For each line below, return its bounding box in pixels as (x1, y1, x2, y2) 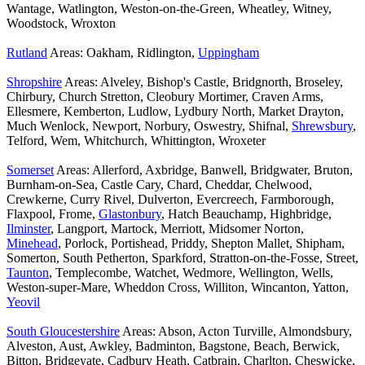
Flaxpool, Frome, (7, 207, 99, 222)
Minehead (7, 236, 58, 251)
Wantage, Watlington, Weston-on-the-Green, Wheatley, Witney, (7, 2, 332, 16)
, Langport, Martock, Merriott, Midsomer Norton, (51, 222, 304, 236)
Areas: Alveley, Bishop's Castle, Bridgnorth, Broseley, (62, 75, 343, 90)
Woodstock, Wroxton (7, 16, 116, 31)
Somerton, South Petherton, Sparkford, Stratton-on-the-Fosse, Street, (7, 251, 358, 266)
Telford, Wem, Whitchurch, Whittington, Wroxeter (7, 134, 266, 148)
